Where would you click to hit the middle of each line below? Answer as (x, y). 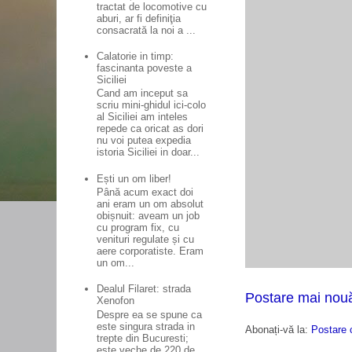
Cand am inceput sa (143, 93)
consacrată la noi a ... (147, 30)
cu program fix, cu (138, 228)
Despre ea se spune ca (150, 314)
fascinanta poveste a (145, 68)
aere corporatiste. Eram (150, 251)
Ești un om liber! (134, 178)
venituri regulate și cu (146, 240)
